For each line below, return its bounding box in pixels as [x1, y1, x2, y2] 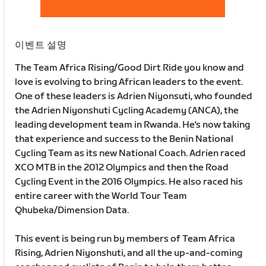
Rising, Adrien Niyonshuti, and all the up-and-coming [15, 247, 243, 259]
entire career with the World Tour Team [15, 190, 188, 202]
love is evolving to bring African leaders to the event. [15, 76, 243, 88]
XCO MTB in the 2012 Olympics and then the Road [15, 161, 229, 173]
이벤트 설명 [15, 39, 67, 51]
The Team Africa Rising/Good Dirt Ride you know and [15, 62, 245, 74]
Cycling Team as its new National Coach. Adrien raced [15, 147, 246, 159]
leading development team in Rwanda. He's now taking [15, 119, 251, 131]
